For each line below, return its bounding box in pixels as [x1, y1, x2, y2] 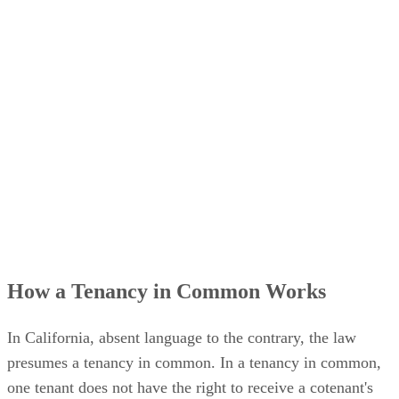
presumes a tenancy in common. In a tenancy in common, [7, 354, 381, 371]
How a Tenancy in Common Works [7, 280, 326, 303]
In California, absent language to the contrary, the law [7, 329, 356, 346]
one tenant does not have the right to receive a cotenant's [7, 379, 373, 396]
